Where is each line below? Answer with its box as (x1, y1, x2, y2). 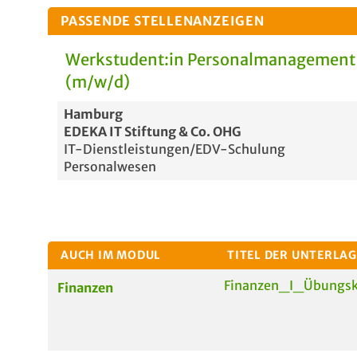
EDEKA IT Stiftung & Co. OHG (64, 124, 241, 139)
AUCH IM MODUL (61, 248, 162, 262)
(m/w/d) (65, 72, 130, 92)
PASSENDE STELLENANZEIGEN (61, 13, 265, 29)
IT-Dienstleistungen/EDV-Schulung (64, 141, 285, 157)
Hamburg (64, 106, 123, 122)
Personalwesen (64, 159, 156, 175)
